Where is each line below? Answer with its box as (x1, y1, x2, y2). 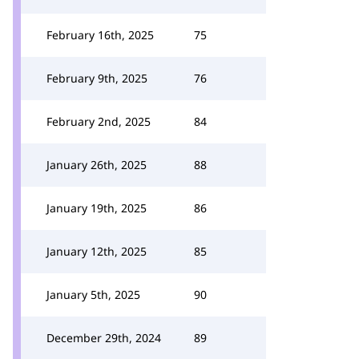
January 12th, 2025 (46, 244, 147, 259)
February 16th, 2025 (46, 27, 154, 42)
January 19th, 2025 (46, 200, 147, 216)
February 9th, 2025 (46, 71, 147, 86)
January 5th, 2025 (46, 287, 140, 302)
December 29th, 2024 (46, 330, 161, 345)
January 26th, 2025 (46, 157, 147, 172)
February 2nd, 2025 (46, 114, 151, 129)
